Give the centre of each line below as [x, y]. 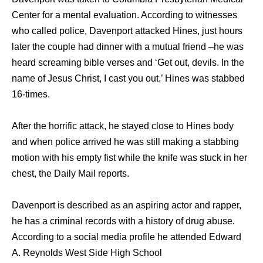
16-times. [31, 94]
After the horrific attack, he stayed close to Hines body [123, 126]
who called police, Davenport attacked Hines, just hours [127, 31]
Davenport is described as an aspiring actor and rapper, [127, 205]
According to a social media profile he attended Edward [127, 237]
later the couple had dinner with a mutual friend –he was [128, 47]
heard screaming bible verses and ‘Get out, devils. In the [128, 63]
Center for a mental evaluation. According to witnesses [124, 15]
